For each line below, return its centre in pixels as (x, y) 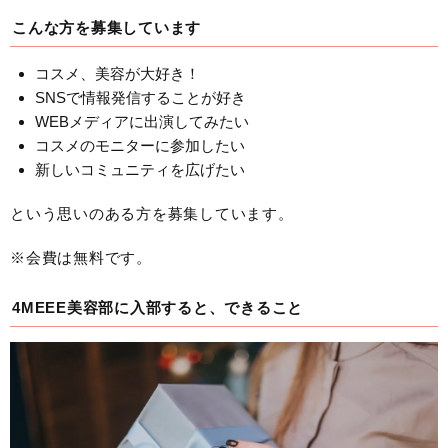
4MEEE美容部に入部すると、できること (157, 308)
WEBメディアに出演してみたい (142, 122)
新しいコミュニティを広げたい (140, 170)
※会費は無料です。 (81, 258)
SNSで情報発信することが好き (140, 98)
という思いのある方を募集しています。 (152, 214)
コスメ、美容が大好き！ (117, 74)
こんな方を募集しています (106, 28)
